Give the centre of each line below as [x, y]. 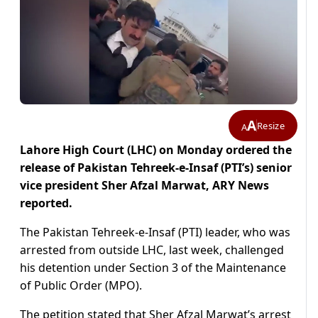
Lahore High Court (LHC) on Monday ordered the [156, 150]
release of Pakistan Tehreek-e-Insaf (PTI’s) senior [156, 168]
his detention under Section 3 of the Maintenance [153, 268]
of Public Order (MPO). [81, 286]
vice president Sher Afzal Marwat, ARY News [144, 186]
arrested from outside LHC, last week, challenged [152, 250]
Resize [271, 125]
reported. [46, 203]
